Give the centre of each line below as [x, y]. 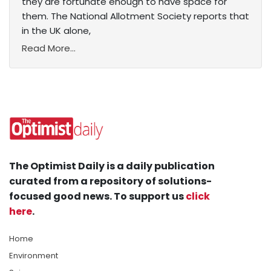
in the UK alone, [56, 31]
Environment [34, 256]
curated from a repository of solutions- [110, 181]
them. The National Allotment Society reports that [135, 16]
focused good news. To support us [97, 197]
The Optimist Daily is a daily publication [112, 166]
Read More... [49, 48]
